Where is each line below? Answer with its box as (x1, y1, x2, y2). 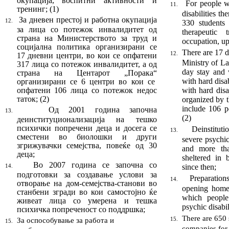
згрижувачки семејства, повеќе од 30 (16, 141, 157, 150)
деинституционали (16, 115, 83, 124)
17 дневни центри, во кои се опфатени (16, 51, 157, 60)
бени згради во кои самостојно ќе (32, 188, 157, 197)
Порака (128, 68, 154, 78)
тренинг (16, 5, 45, 14)
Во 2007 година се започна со (33, 161, 157, 170)
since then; (181, 163, 216, 172)
